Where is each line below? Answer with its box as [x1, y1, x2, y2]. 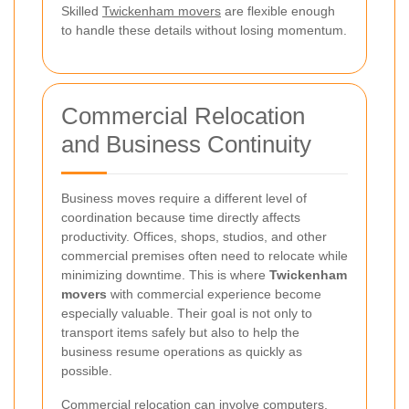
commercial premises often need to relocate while [61, 248, 348, 264]
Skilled [61, 4, 102, 19]
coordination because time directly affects [61, 210, 300, 225]
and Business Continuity [61, 131, 311, 159]
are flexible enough [221, 4, 335, 19]
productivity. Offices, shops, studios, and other [61, 229, 327, 245]
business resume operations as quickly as [61, 344, 302, 360]
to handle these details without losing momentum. [61, 23, 347, 38]
